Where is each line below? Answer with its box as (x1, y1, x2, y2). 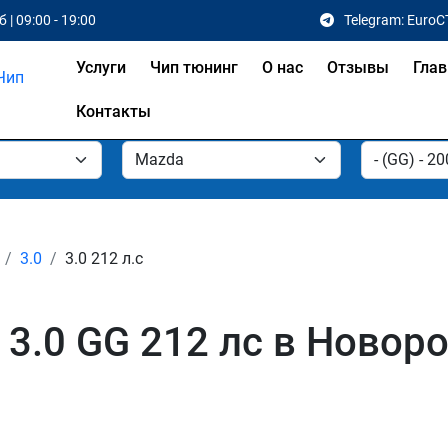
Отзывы (326, 58, 389, 77)
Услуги (75, 58, 126, 77)
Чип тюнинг (149, 58, 238, 77)
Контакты (75, 102, 151, 121)
